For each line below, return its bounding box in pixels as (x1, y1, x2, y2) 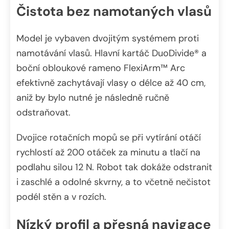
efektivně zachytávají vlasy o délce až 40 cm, (16, 76, 205, 89)
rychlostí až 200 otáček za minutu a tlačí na (16, 146, 200, 158)
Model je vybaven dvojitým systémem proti (16, 32, 199, 44)
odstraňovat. (16, 106, 71, 119)
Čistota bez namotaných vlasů (16, 3, 212, 20)
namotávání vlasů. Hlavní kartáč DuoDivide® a (16, 47, 207, 59)
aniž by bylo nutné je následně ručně (16, 91, 169, 104)
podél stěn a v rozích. (16, 190, 106, 203)
